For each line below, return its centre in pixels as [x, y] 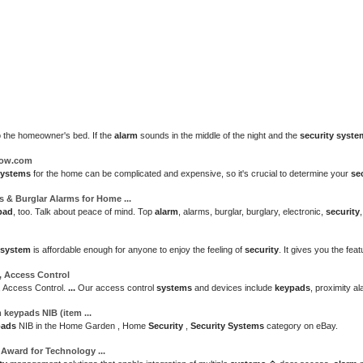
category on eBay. [301, 326]
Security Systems [227, 326]
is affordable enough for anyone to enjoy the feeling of [138, 250]
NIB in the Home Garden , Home [82, 326]
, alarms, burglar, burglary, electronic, [252, 211]
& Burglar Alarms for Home [64, 199]
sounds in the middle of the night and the [219, 135]
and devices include [233, 288]
